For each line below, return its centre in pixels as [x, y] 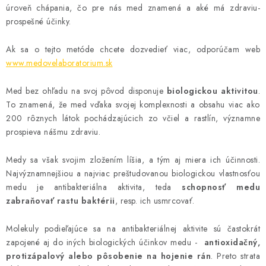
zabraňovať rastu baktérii [61, 201]
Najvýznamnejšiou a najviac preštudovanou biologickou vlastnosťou [133, 173]
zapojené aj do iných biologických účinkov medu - [105, 242]
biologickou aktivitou [212, 91]
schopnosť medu [221, 187]
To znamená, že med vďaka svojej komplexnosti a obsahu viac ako [133, 104]
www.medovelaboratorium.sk [59, 63]
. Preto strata [235, 256]
